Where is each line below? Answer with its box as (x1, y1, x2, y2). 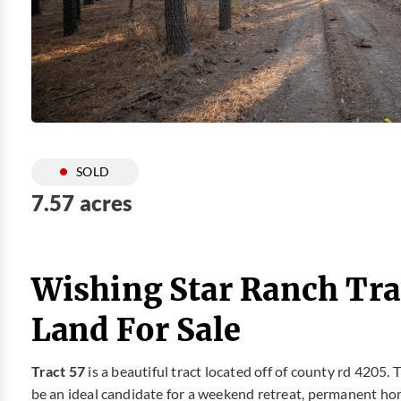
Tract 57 (30, 363, 89, 380)
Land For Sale (30, 308, 242, 349)
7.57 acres (30, 190, 133, 215)
